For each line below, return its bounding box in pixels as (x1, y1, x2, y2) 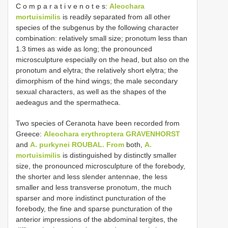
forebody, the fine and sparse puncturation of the (16, 204, 173, 213)
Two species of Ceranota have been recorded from (16, 119, 180, 127)
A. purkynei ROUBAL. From (30, 140, 124, 149)
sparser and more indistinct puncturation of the (16, 193, 166, 202)
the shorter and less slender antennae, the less (16, 172, 167, 181)
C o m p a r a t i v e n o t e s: (16, 2, 109, 10)
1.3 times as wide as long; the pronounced (16, 44, 152, 53)
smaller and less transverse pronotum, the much (16, 183, 172, 191)
